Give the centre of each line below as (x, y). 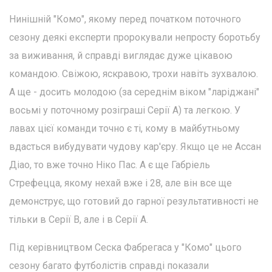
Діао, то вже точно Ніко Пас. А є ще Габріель (110, 165)
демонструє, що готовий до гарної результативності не (134, 202)
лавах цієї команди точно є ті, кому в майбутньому (124, 129)
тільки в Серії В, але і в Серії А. (79, 220)
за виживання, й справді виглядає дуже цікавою (121, 56)
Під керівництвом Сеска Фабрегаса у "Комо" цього (125, 248)
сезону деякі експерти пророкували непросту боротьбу (135, 38)
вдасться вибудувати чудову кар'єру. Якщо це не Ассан (135, 147)
